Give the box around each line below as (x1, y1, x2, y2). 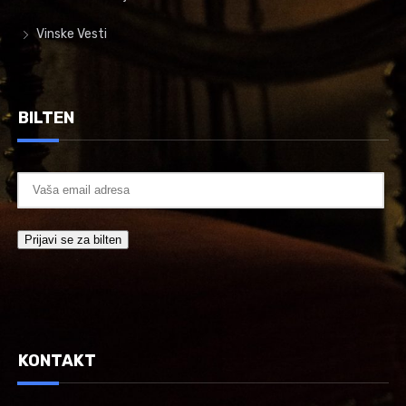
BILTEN (18, 107, 75, 128)
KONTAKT (18, 350, 97, 371)
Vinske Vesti (36, 25, 108, 42)
